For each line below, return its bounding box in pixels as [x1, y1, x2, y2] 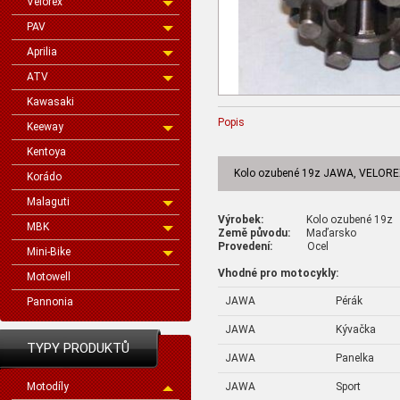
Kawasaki [27, 96, 74, 108]
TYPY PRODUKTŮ [27, 340, 129, 356]
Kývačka [336, 322, 376, 336]
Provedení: [218, 239, 272, 253]
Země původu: [218, 226, 290, 239]
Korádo [27, 171, 62, 183]
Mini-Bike [27, 246, 71, 258]
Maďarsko [290, 226, 356, 239]
